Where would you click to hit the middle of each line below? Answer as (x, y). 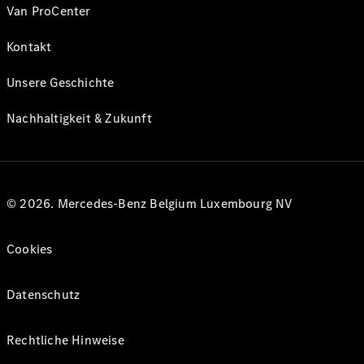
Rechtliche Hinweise (65, 340)
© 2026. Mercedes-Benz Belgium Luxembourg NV (150, 203)
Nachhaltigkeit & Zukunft (79, 118)
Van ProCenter (49, 11)
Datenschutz (43, 294)
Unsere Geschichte (61, 82)
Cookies (30, 249)
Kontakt (29, 46)
